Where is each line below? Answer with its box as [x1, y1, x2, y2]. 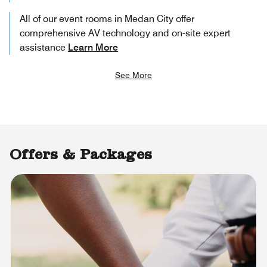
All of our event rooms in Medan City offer [20, 13, 194, 24]
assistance [20, 41, 66, 53]
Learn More [68, 41, 118, 53]
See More [115, 70, 152, 80]
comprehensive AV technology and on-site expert [20, 27, 231, 39]
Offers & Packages [10, 148, 152, 164]
